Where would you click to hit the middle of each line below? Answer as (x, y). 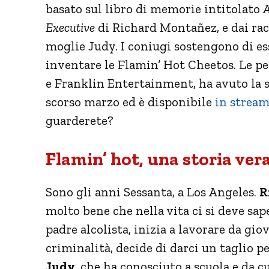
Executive (70, 27)
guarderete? (80, 120)
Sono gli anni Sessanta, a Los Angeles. (153, 192)
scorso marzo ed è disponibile (130, 101)
